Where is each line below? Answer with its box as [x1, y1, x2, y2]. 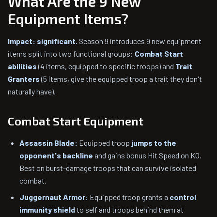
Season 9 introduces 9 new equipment [77, 36, 201, 46]
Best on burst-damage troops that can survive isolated [19, 163, 196, 172]
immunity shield [19, 205, 75, 214]
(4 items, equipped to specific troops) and [37, 62, 175, 71]
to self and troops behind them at [75, 205, 184, 214]
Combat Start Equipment [8, 114, 143, 128]
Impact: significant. [8, 36, 77, 46]
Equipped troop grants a [88, 192, 170, 201]
